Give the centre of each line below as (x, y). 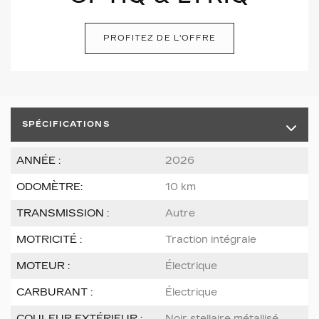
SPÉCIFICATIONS (66, 125)
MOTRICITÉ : (49, 240)
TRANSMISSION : (63, 214)
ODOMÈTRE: (49, 187)
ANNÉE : (38, 161)
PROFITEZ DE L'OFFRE (159, 38)
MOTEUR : (43, 266)
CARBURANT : (54, 293)
